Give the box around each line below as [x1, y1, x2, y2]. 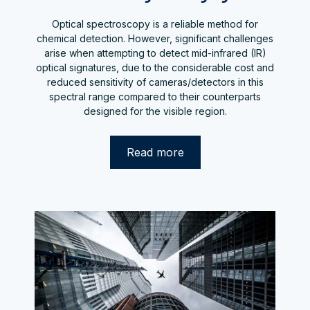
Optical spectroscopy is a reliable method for [52, 18, 258, 30]
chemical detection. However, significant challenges [37, 33, 273, 45]
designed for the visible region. [83, 105, 227, 118]
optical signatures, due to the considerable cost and [36, 62, 274, 74]
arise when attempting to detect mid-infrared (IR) [44, 47, 266, 60]
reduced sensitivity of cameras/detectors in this [46, 76, 264, 89]
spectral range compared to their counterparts [49, 91, 261, 103]
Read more [126, 145, 184, 160]
